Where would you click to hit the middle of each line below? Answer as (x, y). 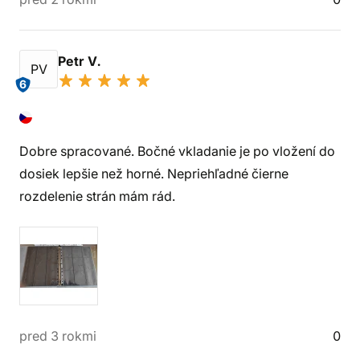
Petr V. (81, 61)
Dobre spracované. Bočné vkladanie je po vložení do (177, 151)
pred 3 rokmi (58, 336)
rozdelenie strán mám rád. (97, 196)
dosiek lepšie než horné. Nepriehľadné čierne (154, 174)
